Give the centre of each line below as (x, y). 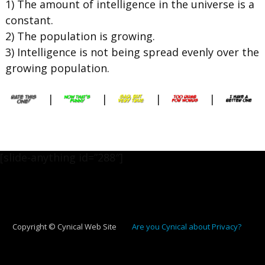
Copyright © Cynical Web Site (64, 226)
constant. (29, 20)
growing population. (57, 68)
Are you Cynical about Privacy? (186, 226)
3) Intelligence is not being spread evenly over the (132, 52)
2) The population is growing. (80, 36)
